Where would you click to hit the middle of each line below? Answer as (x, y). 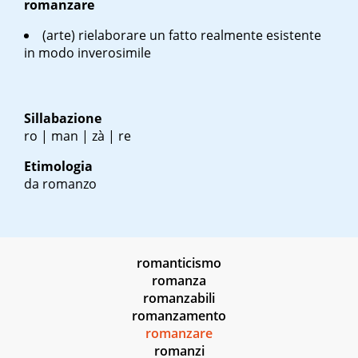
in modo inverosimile (88, 53)
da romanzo (60, 184)
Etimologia (58, 167)
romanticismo (179, 263)
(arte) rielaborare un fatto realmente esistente (182, 36)
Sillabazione (63, 119)
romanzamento (179, 316)
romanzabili (179, 298)
